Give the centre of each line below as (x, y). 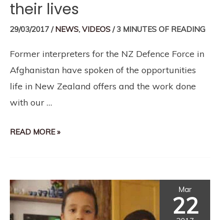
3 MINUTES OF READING (161, 29)
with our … (31, 102)
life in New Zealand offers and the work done (103, 86)
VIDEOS (96, 29)
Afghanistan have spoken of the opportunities (103, 70)
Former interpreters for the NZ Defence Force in (107, 54)
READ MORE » (35, 132)
